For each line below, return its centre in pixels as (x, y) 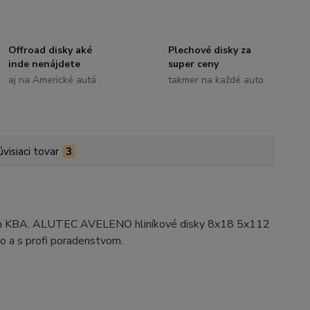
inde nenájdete (45, 64)
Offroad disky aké (51, 51)
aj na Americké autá (53, 80)
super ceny (193, 64)
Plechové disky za (209, 51)
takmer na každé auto (216, 80)
